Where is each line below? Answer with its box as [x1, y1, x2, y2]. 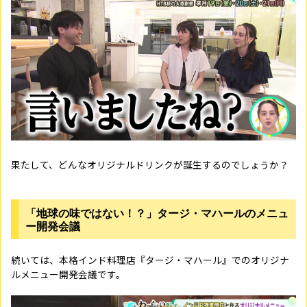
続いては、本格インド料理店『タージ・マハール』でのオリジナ [11, 253, 289, 267]
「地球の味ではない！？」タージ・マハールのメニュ [25, 205, 288, 221]
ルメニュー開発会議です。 [11, 267, 125, 281]
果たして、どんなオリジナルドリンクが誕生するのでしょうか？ [11, 158, 288, 171]
